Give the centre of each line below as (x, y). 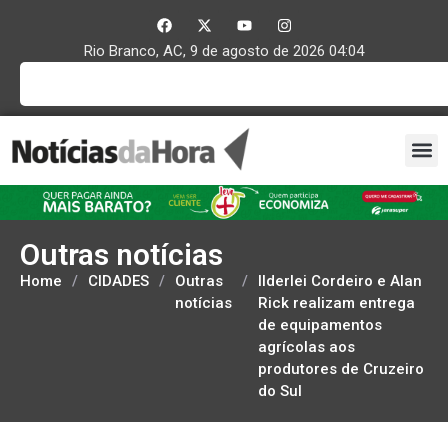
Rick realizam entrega (336, 302)
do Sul (280, 390)
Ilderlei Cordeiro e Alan (340, 280)
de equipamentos (320, 324)
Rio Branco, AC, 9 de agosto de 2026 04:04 (224, 51)
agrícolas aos (306, 346)
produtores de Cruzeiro (341, 368)
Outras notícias (121, 254)
